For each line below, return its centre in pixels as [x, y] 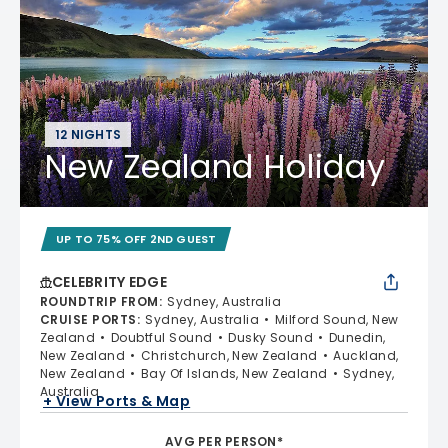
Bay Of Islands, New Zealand [234, 373]
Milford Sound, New [336, 319]
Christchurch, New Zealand [229, 355]
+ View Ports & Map [117, 401]
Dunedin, [357, 337]
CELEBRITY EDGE [109, 281]
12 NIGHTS [88, 134]
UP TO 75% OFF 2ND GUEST [136, 238]
